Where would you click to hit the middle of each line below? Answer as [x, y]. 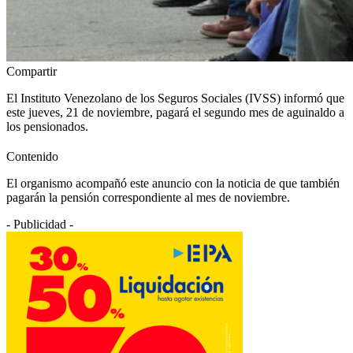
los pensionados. [47, 126]
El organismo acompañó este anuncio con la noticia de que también [173, 183]
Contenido [32, 156]
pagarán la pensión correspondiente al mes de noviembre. [148, 197]
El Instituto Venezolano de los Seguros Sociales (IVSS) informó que [175, 98]
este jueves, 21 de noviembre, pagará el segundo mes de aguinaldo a [175, 112]
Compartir [32, 71]
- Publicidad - [40, 224]
